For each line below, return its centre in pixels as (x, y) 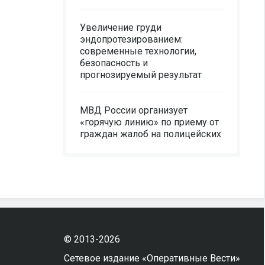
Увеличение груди (121, 28)
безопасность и (114, 63)
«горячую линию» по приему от (149, 122)
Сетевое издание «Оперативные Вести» (152, 258)
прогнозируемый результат (141, 75)
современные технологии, (138, 51)
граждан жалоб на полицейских (151, 134)
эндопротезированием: (131, 39)
